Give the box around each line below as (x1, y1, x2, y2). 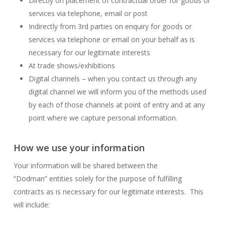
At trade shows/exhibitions (28, 61, 115, 70)
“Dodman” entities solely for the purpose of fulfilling (13, 174, 182, 183)
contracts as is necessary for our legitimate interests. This (13, 187, 203, 196)
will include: (13, 200, 50, 209)
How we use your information (13, 142, 145, 154)
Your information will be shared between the (13, 161, 158, 170)
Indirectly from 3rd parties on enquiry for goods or (28, 22, 192, 31)
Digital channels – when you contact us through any (28, 74, 197, 83)
